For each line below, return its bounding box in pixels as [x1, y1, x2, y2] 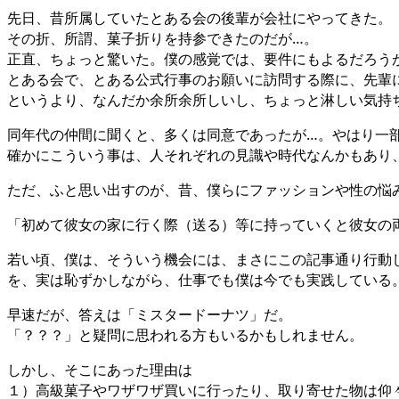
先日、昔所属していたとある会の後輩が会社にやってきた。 [7, 7, 392, 28]
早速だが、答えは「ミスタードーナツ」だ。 [7, 304, 292, 324]
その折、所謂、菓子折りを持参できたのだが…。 [7, 28, 318, 48]
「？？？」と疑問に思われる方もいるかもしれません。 [7, 324, 363, 345]
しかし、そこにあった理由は [7, 359, 192, 379]
